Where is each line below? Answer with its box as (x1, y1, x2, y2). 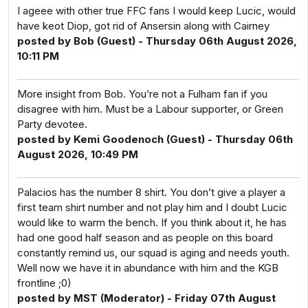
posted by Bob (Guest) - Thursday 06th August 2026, (17, 34, 297, 47)
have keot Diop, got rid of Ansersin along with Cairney (17, 19, 269, 32)
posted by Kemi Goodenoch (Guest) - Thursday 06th (17, 133, 293, 146)
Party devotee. (17, 118, 87, 131)
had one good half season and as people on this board (17, 231, 273, 244)
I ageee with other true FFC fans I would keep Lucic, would (17, 4, 296, 17)
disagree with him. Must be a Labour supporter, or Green (17, 102, 283, 115)
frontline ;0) (17, 276, 71, 289)
